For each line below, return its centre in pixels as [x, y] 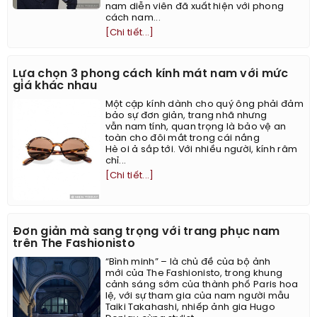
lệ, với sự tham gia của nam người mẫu [197, 296]
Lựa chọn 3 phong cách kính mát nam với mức [151, 74]
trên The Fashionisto [74, 244]
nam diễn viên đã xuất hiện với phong [195, 6]
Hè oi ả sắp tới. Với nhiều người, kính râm [201, 149]
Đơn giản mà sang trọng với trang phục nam [146, 232]
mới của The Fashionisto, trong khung [194, 274]
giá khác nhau [55, 86]
